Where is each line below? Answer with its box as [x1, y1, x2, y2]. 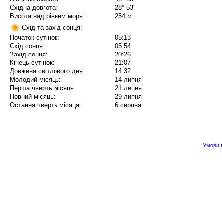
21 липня [115, 84, 142, 92]
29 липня [115, 93, 142, 101]
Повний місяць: [10, 93, 55, 101]
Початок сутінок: [10, 34, 59, 42]
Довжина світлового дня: [10, 67, 85, 75]
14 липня [115, 76, 142, 84]
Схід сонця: [10, 42, 45, 50]
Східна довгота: [10, 4, 57, 12]
